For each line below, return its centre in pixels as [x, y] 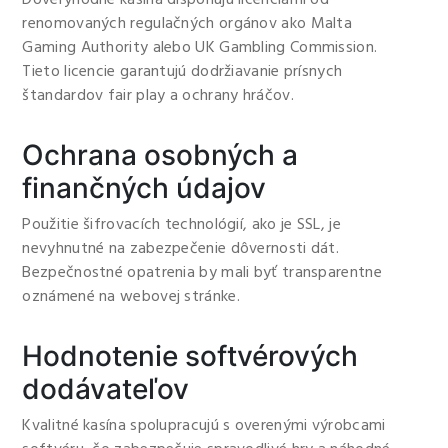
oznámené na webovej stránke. [131, 297]
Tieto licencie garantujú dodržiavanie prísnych [182, 72]
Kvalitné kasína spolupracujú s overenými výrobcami [204, 426]
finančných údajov [144, 188]
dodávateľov [106, 389]
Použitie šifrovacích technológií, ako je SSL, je [181, 225]
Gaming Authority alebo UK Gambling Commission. [200, 48]
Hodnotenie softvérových [190, 356]
